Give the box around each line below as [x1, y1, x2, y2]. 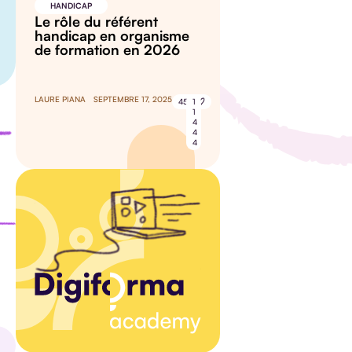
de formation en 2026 [35, 41, 180, 59]
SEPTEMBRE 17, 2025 [93, 94, 172, 104]
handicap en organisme [35, 27, 189, 45]
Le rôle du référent [35, 13, 158, 31]
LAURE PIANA [35, 94, 86, 104]
